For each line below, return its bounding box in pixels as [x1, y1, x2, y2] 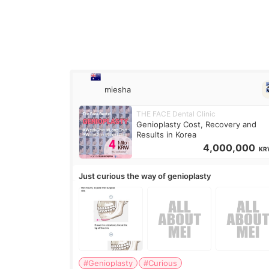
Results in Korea [136, 130, 197, 140]
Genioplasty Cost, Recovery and [136, 119, 257, 130]
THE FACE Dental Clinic [136, 109, 216, 119]
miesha [104, 84, 131, 94]
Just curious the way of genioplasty [79, 171, 211, 181]
